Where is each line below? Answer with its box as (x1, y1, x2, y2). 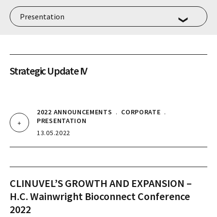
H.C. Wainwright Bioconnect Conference (10, 189, 190, 203)
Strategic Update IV (10, 64, 88, 77)
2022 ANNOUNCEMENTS (37, 108, 112, 116)
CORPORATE (121, 108, 161, 116)
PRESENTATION (37, 116, 87, 125)
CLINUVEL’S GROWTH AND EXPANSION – (10, 176, 192, 190)
